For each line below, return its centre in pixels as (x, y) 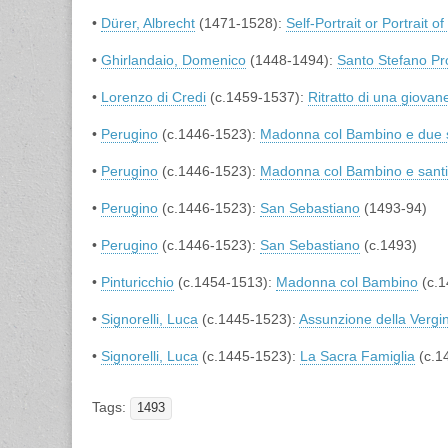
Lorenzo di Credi (153, 96)
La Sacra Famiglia (357, 355)
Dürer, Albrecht (148, 22)
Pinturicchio (137, 281)
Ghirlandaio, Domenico (173, 59)
